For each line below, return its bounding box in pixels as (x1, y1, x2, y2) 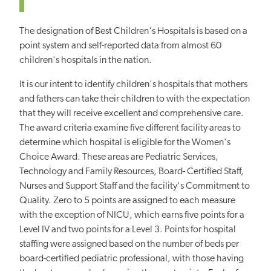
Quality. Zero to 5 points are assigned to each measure (19, 195, 235, 206)
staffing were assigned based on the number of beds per (19, 239, 239, 249)
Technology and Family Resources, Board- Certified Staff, (19, 166, 244, 177)
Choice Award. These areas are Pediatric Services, (19, 152, 218, 162)
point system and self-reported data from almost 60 (19, 41, 221, 51)
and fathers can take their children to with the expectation (19, 94, 250, 104)
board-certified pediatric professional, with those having (19, 253, 244, 264)
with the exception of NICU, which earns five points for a (19, 210, 244, 220)
